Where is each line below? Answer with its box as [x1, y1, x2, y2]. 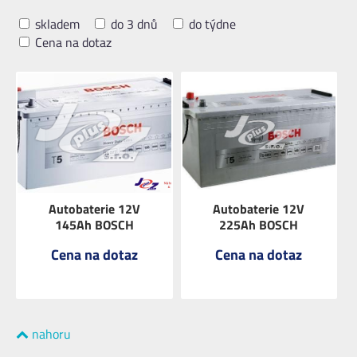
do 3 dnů [108, 14, 158, 34]
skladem [32, 14, 80, 34]
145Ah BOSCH [54, 215, 134, 235]
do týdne [186, 14, 236, 34]
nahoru [29, 324, 71, 344]
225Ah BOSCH [219, 215, 299, 235]
